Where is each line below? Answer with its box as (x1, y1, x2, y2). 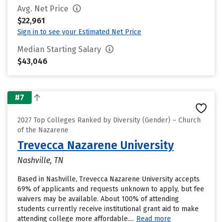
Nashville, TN (17, 156, 63, 165)
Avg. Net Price (17, 4, 70, 13)
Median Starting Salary (17, 45, 103, 54)
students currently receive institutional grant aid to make (17, 205, 199, 213)
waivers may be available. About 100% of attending (17, 195, 179, 203)
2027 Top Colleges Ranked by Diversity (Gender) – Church (17, 116, 201, 124)
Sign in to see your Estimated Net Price (17, 28, 141, 36)
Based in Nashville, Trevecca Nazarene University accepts (17, 175, 200, 183)
